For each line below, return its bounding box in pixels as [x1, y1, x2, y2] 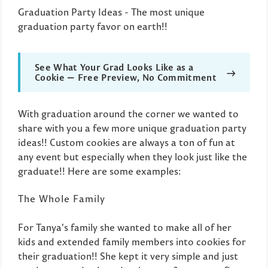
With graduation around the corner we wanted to [18, 107, 239, 120]
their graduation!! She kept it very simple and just [18, 250, 238, 263]
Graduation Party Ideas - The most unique [18, 5, 205, 18]
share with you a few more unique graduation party [18, 121, 246, 134]
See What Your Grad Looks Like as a [35, 61, 194, 73]
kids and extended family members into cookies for [18, 236, 246, 248]
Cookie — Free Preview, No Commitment [35, 71, 217, 83]
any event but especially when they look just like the [18, 150, 247, 163]
